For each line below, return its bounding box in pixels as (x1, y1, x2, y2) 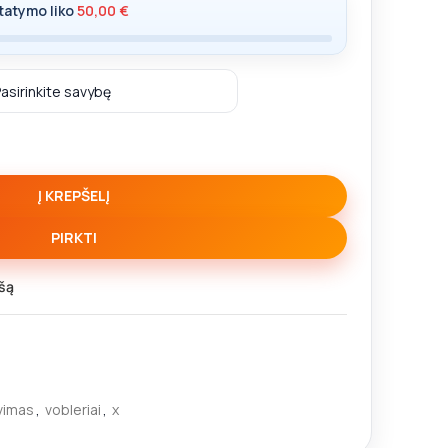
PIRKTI (51, 228, 97, 247)
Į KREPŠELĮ (38, 186, 110, 205)
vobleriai (45, 400, 101, 419)
